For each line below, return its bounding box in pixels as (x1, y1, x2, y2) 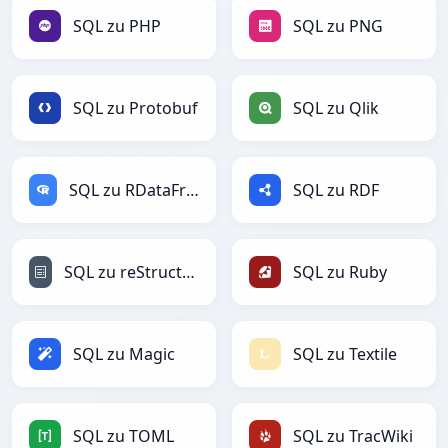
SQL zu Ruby (293, 261, 387, 284)
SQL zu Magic (73, 343, 175, 366)
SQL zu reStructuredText (182, 261, 196, 284)
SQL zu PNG (293, 15, 383, 38)
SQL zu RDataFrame (185, 179, 199, 202)
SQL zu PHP (73, 15, 161, 38)
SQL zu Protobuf (73, 97, 198, 120)
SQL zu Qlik (293, 97, 379, 120)
